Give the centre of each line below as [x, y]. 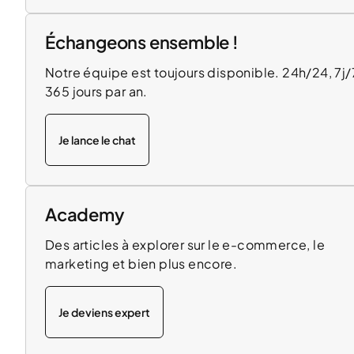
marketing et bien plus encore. [141, 264]
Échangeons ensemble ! [142, 42]
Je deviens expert [104, 312]
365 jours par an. [96, 91]
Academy [85, 214]
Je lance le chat [97, 139]
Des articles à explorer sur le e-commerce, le [185, 245]
